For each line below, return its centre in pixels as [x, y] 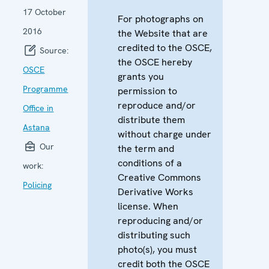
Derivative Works [156, 192]
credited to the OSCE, [165, 47]
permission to [148, 91]
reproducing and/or [161, 220]
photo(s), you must [158, 249]
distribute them [152, 119]
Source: [53, 50]
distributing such [154, 235]
